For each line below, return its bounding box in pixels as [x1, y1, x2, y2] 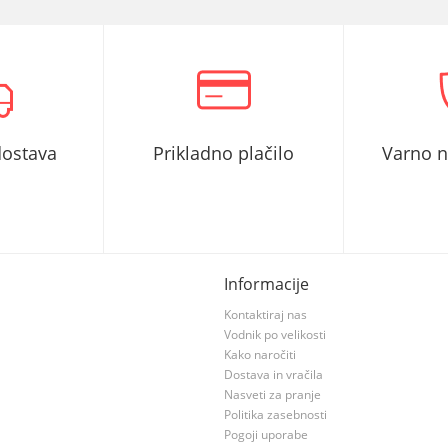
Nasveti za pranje [224, 386, 321, 403]
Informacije [224, 273, 309, 295]
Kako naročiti [224, 346, 296, 363]
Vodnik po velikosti [224, 326, 326, 343]
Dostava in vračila [224, 366, 323, 383]
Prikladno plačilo [153, 141, 294, 165]
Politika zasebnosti [224, 406, 327, 423]
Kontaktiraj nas [224, 306, 307, 323]
